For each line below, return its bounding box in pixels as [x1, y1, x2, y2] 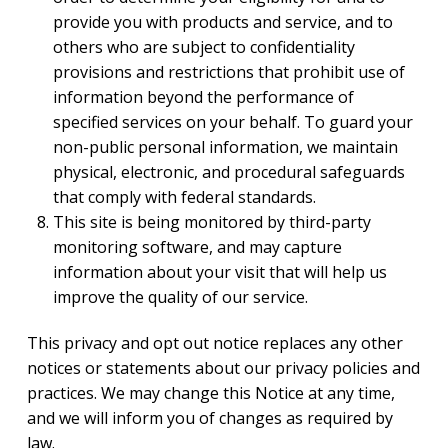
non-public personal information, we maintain [53, 135, 399, 158]
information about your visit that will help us [53, 260, 388, 283]
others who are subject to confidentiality [53, 35, 356, 58]
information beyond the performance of [53, 85, 355, 108]
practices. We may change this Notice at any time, [26, 381, 395, 404]
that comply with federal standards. [53, 185, 317, 208]
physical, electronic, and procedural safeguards [53, 160, 406, 183]
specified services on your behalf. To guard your [53, 110, 414, 133]
